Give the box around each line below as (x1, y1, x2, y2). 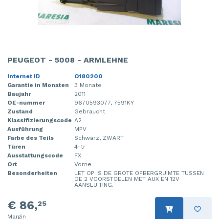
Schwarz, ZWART (74, 134, 124, 141)
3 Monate (74, 81, 102, 88)
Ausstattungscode (7, 152, 63, 159)
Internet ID (7, 72, 40, 80)
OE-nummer (7, 99, 45, 106)
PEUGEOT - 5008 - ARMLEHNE (7, 55, 128, 65)
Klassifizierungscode (7, 116, 72, 124)
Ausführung (7, 125, 43, 132)
